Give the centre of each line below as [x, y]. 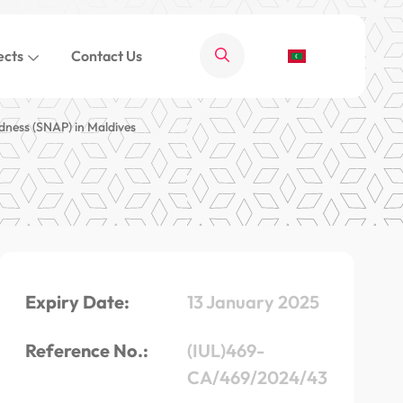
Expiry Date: [77, 301]
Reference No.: [87, 350]
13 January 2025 [253, 301]
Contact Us [106, 56]
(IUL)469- [226, 350]
